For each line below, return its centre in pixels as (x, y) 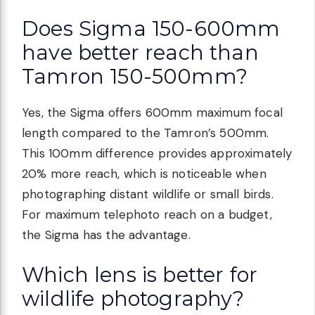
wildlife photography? (133, 299)
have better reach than (140, 52)
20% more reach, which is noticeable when (144, 173)
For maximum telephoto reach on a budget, (147, 214)
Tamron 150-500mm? (135, 76)
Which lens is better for (140, 275)
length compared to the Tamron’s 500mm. (146, 133)
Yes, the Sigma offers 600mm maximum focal (152, 112)
